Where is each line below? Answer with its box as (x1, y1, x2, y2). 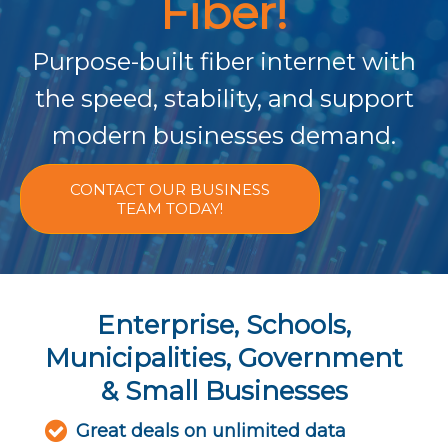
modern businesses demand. (52, 121, 396, 151)
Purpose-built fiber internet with (32, 47, 416, 77)
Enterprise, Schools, (97, 309, 351, 342)
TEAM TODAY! (117, 199, 223, 219)
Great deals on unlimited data (76, 420, 346, 443)
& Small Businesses (100, 375, 348, 408)
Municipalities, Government (45, 342, 403, 375)
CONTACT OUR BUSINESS (70, 180, 270, 200)
